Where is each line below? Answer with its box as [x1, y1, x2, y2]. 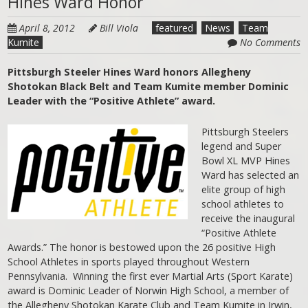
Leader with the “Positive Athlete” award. [8, 93, 219, 107]
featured [155, 21, 194, 34]
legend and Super [201, 139, 282, 153]
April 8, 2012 [19, 21, 76, 34]
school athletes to [201, 197, 285, 210]
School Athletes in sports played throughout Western [8, 254, 250, 268]
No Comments [239, 35, 300, 49]
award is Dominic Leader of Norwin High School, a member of [8, 283, 289, 297]
